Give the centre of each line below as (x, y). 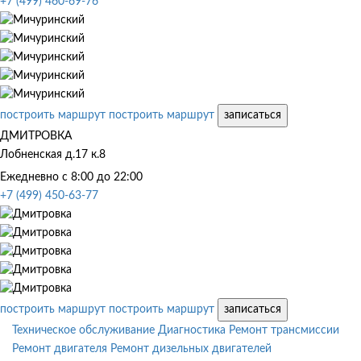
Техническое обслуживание (83, 330)
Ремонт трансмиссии (284, 330)
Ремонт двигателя (60, 349)
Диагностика (192, 330)
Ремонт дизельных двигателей (191, 349)
